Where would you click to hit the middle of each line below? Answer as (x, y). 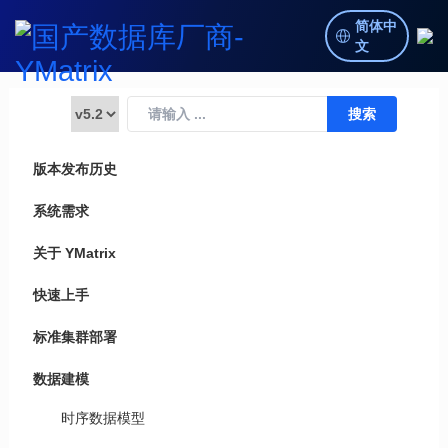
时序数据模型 (102, 418)
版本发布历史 (74, 169)
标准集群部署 (74, 337)
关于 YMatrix (74, 253)
